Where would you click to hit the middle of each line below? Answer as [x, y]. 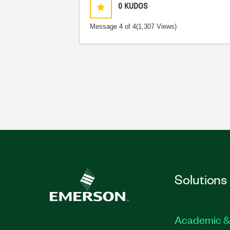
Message [105, 26]
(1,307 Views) [157, 26]
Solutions [201, 179]
